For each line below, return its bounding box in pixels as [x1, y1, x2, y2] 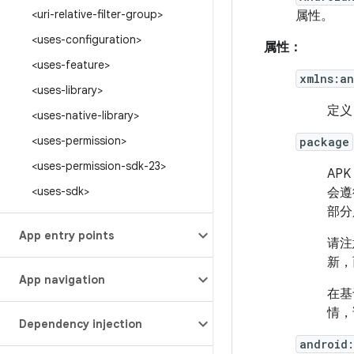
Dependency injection [19, 317, 142, 331]
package [299, 134, 349, 149]
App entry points [19, 228, 115, 243]
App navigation [19, 273, 105, 287]
